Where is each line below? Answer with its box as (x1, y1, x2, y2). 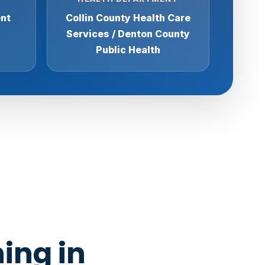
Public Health (95, 44, 160, 56)
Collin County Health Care (65, 12, 190, 24)
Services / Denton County (66, 28, 190, 40)
